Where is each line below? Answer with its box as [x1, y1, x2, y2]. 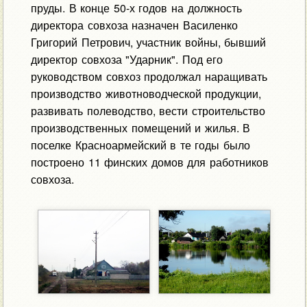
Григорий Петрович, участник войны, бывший [30, 34, 267, 50]
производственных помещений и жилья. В [30, 119, 251, 136]
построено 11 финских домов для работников [30, 153, 269, 170]
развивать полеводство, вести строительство [30, 102, 265, 119]
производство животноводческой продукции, [30, 85, 262, 101]
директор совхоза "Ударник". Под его [30, 51, 223, 67]
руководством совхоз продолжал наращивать [30, 68, 267, 84]
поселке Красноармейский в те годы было [30, 136, 250, 153]
